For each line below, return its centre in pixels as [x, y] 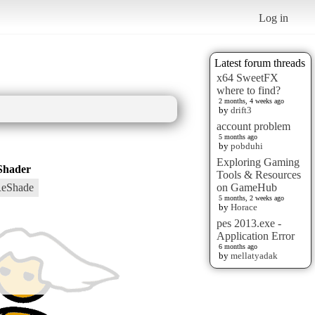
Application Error [256, 236]
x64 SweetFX [247, 77]
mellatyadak [254, 255]
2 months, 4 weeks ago [251, 101]
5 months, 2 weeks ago [251, 198]
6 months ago [238, 246]
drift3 [241, 110]
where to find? [249, 90]
